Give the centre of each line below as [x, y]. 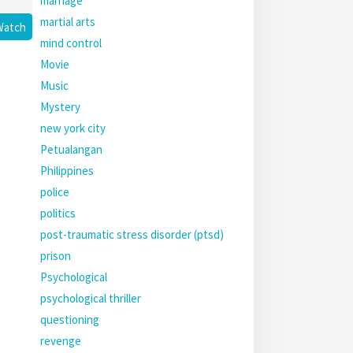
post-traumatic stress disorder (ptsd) [132, 234]
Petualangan [71, 149]
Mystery [60, 107]
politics [58, 213]
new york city [73, 128]
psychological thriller [91, 298]
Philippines [67, 171]
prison [56, 256]
